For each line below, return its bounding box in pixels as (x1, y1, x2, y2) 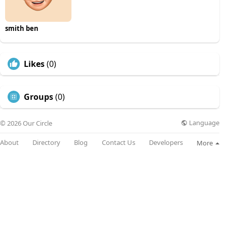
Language (187, 118, 219, 128)
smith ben (5, 23, 39, 33)
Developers (148, 138, 183, 147)
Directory (32, 138, 61, 147)
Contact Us (101, 138, 135, 147)
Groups (24, 91, 53, 102)
